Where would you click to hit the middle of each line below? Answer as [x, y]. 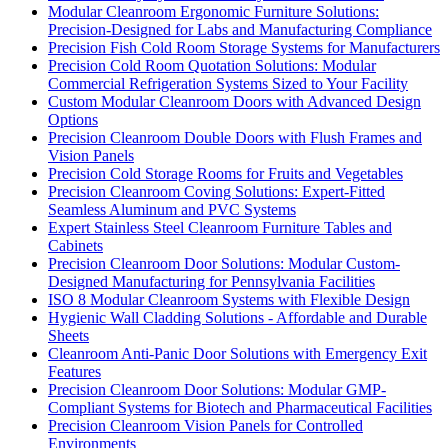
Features [74, 372]
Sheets [68, 336]
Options [73, 120]
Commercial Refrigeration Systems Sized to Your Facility [228, 84]
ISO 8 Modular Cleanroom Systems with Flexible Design [229, 300]
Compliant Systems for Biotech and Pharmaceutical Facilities [240, 408]
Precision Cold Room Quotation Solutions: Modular [212, 66]
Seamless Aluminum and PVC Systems [172, 210]
